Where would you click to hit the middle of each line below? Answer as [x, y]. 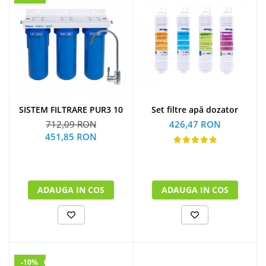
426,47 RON [195, 124]
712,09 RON [71, 124]
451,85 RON [71, 137]
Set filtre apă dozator [222, 110]
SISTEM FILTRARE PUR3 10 [71, 110]
